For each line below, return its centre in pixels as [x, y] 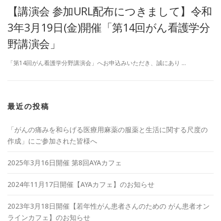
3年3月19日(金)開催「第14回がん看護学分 [109, 27]
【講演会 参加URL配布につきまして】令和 [110, 11]
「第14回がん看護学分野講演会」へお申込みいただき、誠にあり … [97, 63]
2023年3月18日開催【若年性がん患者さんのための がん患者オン [109, 206]
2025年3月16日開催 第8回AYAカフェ [65, 163]
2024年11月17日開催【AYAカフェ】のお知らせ [81, 184]
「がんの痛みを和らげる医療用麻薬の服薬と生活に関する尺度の [108, 130]
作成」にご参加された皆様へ [52, 141]
